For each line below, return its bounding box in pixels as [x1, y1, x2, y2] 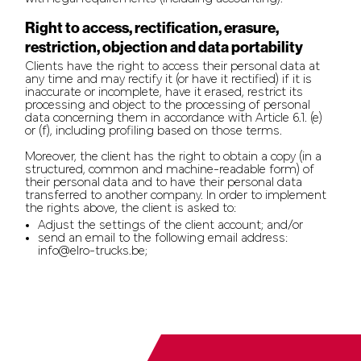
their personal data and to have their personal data [25, 176, 303, 189]
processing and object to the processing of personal [25, 99, 311, 112]
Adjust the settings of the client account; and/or [38, 219, 304, 232]
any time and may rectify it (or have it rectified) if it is [25, 73, 313, 86]
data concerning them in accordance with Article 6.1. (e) [25, 112, 323, 125]
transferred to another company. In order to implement [25, 189, 327, 202]
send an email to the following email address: [38, 232, 288, 245]
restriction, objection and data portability [25, 37, 304, 56]
